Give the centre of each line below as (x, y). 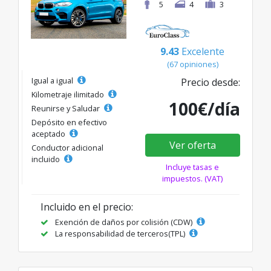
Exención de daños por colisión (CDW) (124, 222)
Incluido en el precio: (87, 207)
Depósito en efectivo (69, 122)
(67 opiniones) (192, 64)
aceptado (49, 134)
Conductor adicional (67, 148)
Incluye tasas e (193, 167)
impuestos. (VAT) (193, 179)
